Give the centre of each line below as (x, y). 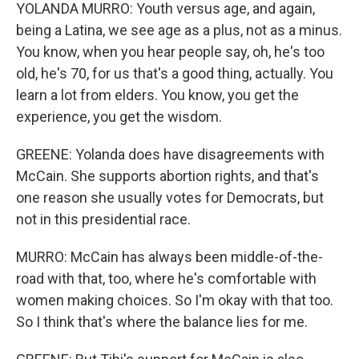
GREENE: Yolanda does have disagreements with (170, 154)
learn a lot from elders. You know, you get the (157, 95)
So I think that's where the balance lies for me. (162, 322)
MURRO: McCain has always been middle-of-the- (169, 257)
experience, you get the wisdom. (119, 117)
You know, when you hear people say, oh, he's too (170, 52)
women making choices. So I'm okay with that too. (175, 300)
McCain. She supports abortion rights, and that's (167, 176)
